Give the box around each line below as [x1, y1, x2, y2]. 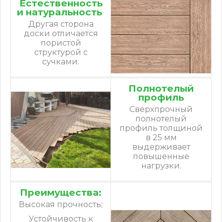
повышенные [133, 151, 189, 161]
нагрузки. [141, 161, 181, 170]
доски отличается [23, 28, 98, 38]
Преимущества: [20, 186, 102, 198]
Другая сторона [28, 19, 94, 29]
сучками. [42, 56, 79, 66]
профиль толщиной [119, 123, 203, 133]
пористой [40, 38, 81, 48]
